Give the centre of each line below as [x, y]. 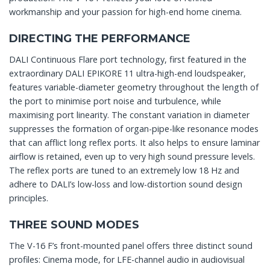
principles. [29, 198]
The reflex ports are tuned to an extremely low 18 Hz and [124, 171]
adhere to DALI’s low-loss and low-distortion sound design [126, 184]
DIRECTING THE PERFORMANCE [100, 39]
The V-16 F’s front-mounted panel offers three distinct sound [131, 245]
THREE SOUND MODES [74, 224]
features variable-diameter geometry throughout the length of [134, 87]
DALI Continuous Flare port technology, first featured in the [128, 60]
